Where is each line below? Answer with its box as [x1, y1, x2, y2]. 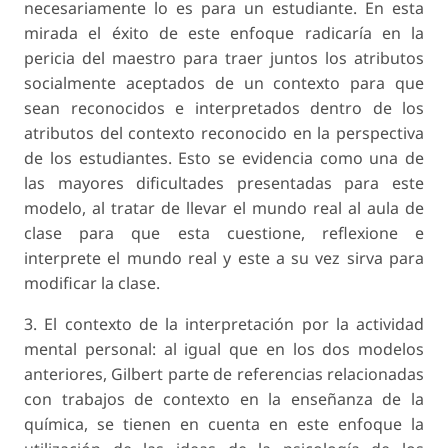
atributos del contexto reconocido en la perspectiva [24, 122, 424, 145]
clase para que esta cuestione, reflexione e [24, 222, 424, 245]
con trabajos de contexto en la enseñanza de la [24, 388, 424, 411]
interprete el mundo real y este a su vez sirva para [24, 247, 424, 270]
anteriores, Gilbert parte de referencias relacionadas [24, 363, 424, 386]
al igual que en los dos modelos [155, 338, 424, 361]
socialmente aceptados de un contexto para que [24, 72, 424, 95]
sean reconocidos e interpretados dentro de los [24, 97, 424, 120]
